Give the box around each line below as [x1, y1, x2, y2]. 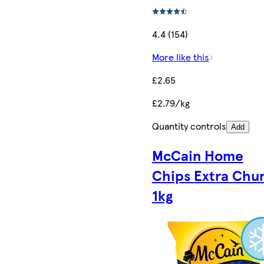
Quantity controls [151, 119, 226, 133]
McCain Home [151, 145, 243, 166]
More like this [151, 50, 209, 64]
